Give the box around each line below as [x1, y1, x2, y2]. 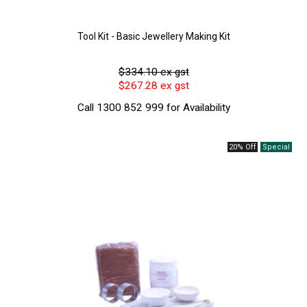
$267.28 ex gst [118, 79, 189, 93]
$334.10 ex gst [118, 66, 189, 79]
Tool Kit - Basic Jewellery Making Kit [77, 31, 230, 42]
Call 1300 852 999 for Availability [77, 101, 230, 114]
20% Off [228, 142, 256, 151]
